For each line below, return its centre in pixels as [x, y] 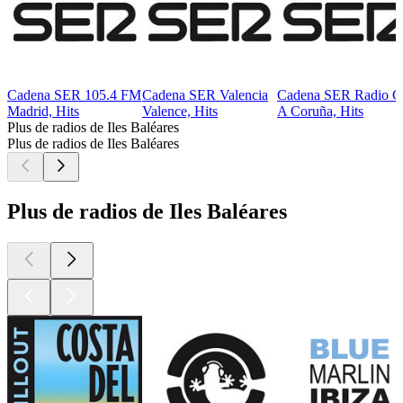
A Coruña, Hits [320, 111]
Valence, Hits [180, 111]
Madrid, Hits [43, 111]
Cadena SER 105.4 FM [74, 94]
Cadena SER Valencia [205, 94]
